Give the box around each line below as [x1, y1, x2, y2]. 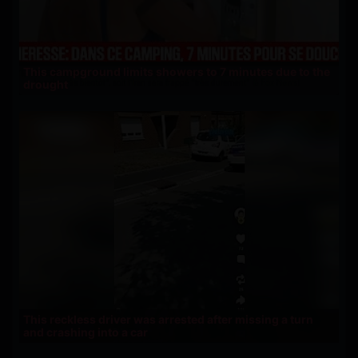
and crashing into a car [23, 325, 148, 340]
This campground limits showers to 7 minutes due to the [23, 64, 330, 78]
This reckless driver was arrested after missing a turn [23, 312, 313, 327]
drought [23, 77, 68, 91]
